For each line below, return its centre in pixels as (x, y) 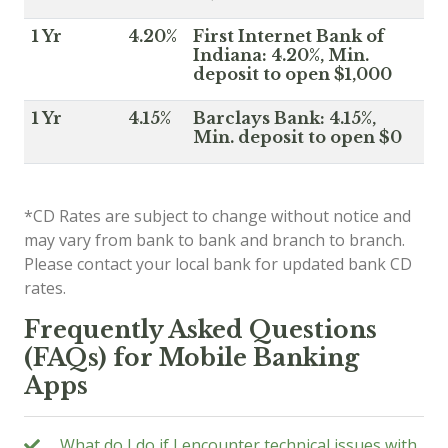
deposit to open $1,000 (292, 73)
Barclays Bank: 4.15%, (284, 117)
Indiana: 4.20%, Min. (281, 54)
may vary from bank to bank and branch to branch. (214, 239)
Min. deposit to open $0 (297, 136)
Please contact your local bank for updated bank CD (218, 263)
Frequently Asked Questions (200, 329)
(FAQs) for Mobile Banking (191, 357)
